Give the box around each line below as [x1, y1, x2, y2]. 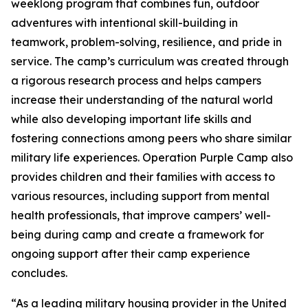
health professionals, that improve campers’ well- [11, 208, 271, 222]
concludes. [11, 266, 73, 280]
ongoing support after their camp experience [11, 247, 250, 261]
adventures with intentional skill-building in [11, 16, 238, 30]
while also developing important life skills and [11, 112, 252, 126]
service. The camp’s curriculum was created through [11, 54, 289, 68]
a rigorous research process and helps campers [11, 74, 261, 87]
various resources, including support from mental [11, 189, 269, 203]
